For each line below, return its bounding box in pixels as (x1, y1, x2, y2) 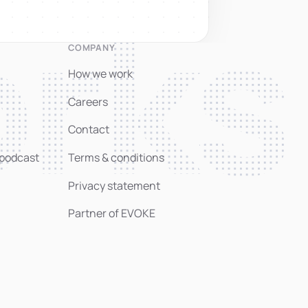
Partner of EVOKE (68, 206, 156, 221)
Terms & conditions (68, 150, 165, 166)
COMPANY (68, 41, 115, 54)
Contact (68, 122, 110, 137)
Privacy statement (68, 177, 161, 193)
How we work (68, 66, 133, 82)
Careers (68, 93, 109, 109)
